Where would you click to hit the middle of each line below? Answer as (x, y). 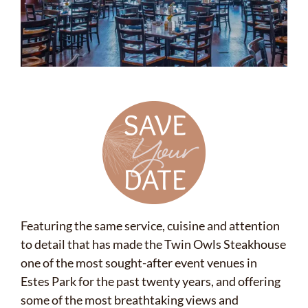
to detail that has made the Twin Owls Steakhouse (153, 244)
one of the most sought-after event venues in (139, 263)
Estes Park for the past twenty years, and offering (150, 282)
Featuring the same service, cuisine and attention (150, 226)
